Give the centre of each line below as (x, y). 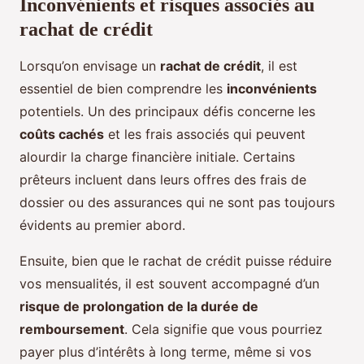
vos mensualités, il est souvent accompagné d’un (169, 284)
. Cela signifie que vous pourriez (223, 329)
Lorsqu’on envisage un (90, 66)
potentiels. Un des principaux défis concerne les (167, 112)
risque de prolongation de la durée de (139, 307)
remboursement (72, 329)
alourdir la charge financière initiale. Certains (157, 157)
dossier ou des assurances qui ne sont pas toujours (177, 203)
